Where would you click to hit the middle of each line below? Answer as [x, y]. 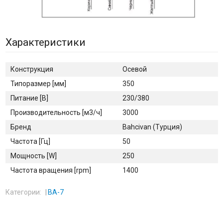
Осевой [134, 69]
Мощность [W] [33, 156]
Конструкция [32, 69]
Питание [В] [29, 98]
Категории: [24, 192]
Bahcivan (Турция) [152, 127]
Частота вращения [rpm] [51, 170]
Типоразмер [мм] [38, 84]
